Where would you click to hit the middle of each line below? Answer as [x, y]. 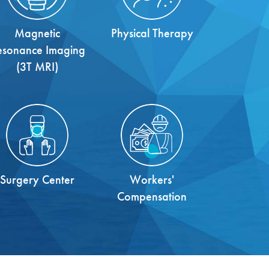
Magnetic [38, 33]
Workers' [152, 179]
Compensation [152, 196]
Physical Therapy [152, 33]
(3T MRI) [38, 66]
